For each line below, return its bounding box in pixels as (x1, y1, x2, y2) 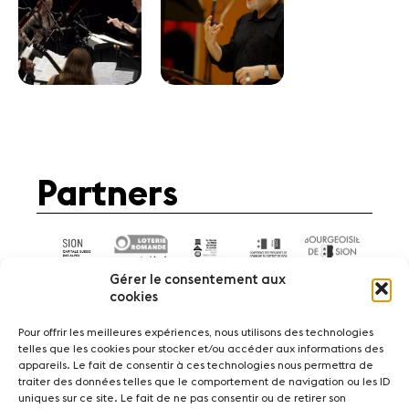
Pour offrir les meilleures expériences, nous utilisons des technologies (18, 327, 373, 338)
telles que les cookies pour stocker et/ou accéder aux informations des (18, 343, 383, 354)
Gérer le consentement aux (110, 273, 286, 287)
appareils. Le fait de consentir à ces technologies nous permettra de (18, 360, 373, 371)
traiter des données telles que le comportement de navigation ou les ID (18, 376, 390, 387)
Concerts (155, 365, 217, 381)
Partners (37, 175, 178, 213)
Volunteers (216, 365, 290, 381)
